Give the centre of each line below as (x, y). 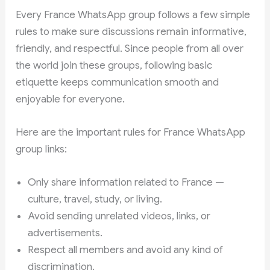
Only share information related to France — (126, 182)
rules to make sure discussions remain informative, (131, 31)
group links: (42, 149)
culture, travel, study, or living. (95, 199)
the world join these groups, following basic (114, 65)
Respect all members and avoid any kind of (126, 250)
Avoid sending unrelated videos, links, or (119, 216)
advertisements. (65, 233)
